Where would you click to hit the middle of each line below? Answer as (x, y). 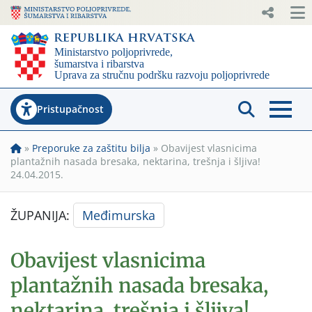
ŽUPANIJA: (42, 215)
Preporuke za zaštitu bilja (91, 148)
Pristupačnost (70, 109)
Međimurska (119, 215)
